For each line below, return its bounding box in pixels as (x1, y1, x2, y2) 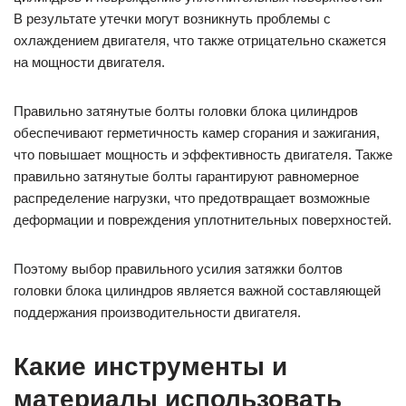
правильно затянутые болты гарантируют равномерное (14, 169, 359, 185)
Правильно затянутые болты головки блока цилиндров (14, 103, 358, 120)
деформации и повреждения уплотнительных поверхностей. (14, 212, 391, 228)
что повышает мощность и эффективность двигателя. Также (14, 147, 392, 163)
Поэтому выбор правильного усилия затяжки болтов (14, 261, 343, 277)
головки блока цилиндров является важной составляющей (14, 283, 381, 299)
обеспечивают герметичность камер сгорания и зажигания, (14, 125, 380, 141)
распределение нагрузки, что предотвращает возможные (14, 190, 370, 207)
